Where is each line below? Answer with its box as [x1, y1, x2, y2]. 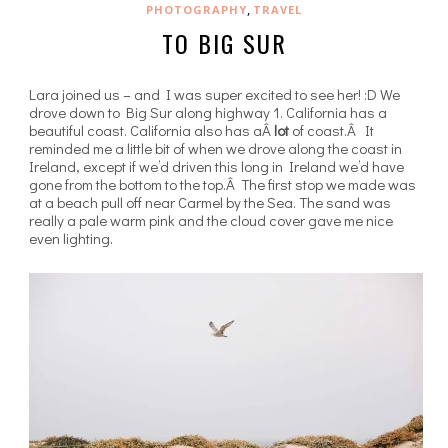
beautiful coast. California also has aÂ [29, 119, 274, 140]
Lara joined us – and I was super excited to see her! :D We [29, 83, 400, 104]
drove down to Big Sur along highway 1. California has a [29, 101, 387, 122]
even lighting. [29, 227, 113, 248]
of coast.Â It [289, 119, 374, 140]
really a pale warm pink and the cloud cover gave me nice [29, 209, 393, 230]
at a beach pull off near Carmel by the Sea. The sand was [29, 191, 391, 212]
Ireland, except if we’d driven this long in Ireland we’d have [29, 155, 404, 176]
